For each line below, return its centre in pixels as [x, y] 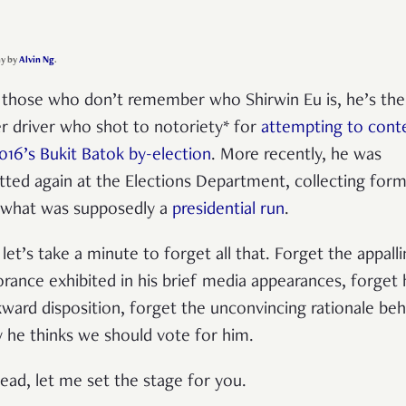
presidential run [228, 210]
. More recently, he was [296, 155]
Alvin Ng [36, 60]
